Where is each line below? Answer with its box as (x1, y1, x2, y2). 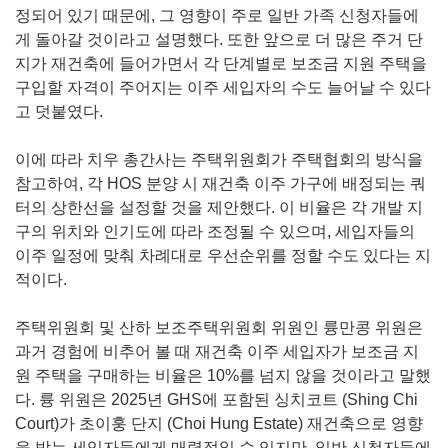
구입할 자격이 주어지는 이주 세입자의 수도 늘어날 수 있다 (15, 79, 431, 97)
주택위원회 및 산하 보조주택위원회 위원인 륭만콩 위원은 (15, 319, 423, 337)
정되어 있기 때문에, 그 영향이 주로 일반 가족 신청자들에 (15, 7, 419, 25)
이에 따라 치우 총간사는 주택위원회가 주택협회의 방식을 (15, 151, 423, 169)
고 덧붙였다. (15, 103, 103, 121)
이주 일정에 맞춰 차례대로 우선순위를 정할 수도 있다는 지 (15, 247, 431, 265)
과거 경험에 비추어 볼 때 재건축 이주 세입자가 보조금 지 (15, 343, 419, 361)
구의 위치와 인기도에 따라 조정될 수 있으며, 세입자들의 (15, 223, 415, 241)
